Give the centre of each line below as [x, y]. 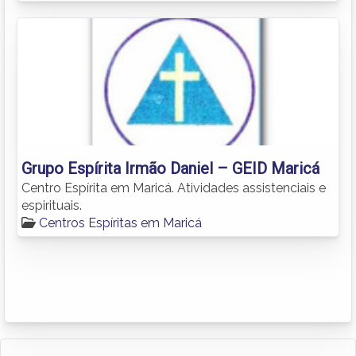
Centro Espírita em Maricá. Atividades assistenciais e [174, 188]
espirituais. [52, 205]
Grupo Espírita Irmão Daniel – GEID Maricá [170, 168]
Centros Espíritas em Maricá [120, 222]
